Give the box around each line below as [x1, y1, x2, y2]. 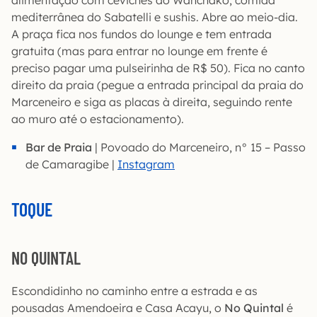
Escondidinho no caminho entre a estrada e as [11, 284, 258, 298]
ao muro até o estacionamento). [11, 112, 184, 126]
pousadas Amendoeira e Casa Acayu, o [11, 301, 224, 315]
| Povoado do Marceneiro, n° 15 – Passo [92, 140, 306, 154]
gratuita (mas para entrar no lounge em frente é [11, 44, 267, 58]
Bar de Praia [25, 140, 92, 154]
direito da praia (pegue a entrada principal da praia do [11, 78, 304, 92]
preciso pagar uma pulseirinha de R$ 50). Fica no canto [11, 61, 305, 75]
